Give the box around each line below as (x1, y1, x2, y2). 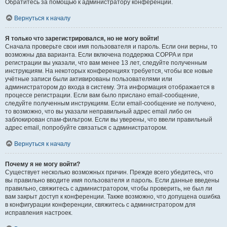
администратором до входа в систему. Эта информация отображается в (5, 84, 214, 91)
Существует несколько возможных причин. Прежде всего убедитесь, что (5, 169, 213, 176)
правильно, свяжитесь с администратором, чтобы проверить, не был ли (5, 185, 212, 192)
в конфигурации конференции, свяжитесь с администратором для (5, 201, 196, 208)
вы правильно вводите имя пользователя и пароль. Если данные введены (5, 177, 219, 184)
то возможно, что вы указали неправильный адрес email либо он (5, 108, 192, 115)
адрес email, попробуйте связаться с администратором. (5, 124, 167, 131)
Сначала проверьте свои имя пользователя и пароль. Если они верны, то (5, 43, 217, 50)
